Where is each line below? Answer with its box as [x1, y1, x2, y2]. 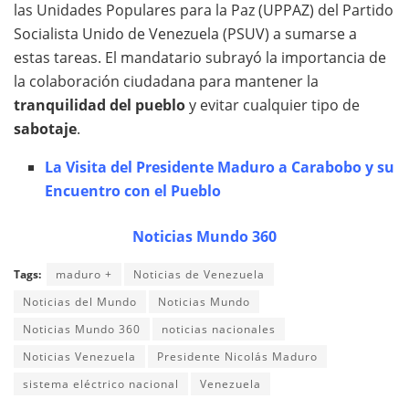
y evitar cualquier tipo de [185, 95, 360, 116]
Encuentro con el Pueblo [45, 181, 222, 202]
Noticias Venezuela [23, 349, 136, 365]
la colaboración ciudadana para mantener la [14, 71, 319, 92]
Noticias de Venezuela [133, 267, 265, 283]
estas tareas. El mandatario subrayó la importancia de [14, 47, 386, 68]
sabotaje [14, 119, 77, 140]
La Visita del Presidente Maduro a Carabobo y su [45, 157, 395, 178]
